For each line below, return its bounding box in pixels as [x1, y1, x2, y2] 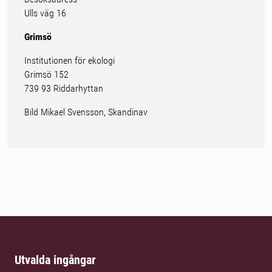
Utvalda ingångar [15, 253, 96, 268]
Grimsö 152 [24, 69, 69, 81]
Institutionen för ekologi [24, 55, 115, 67]
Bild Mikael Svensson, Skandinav [24, 106, 148, 118]
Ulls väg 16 [24, 7, 66, 19]
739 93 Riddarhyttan [24, 83, 103, 95]
